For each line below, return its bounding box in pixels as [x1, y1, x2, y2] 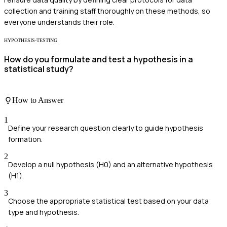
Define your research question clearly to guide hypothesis [8, 123, 203, 133]
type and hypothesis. [8, 207, 79, 217]
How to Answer [12, 95, 63, 104]
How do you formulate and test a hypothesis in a [4, 54, 193, 65]
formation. [8, 134, 43, 144]
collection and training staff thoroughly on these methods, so [4, 6, 210, 16]
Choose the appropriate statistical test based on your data [8, 196, 209, 206]
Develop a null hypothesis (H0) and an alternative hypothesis [8, 159, 213, 169]
